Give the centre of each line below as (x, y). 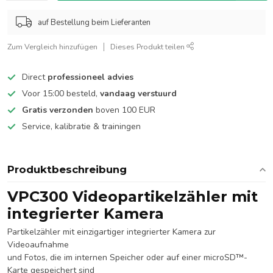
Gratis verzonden (58, 110)
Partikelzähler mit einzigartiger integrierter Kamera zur (112, 232)
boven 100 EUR (124, 110)
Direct (35, 77)
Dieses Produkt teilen (148, 47)
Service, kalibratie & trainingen (81, 126)
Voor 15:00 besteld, (61, 94)
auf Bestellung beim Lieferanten (94, 22)
